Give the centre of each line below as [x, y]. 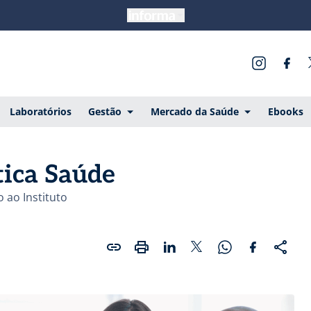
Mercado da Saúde [194, 111]
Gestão [104, 111]
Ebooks [285, 111]
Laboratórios [40, 111]
